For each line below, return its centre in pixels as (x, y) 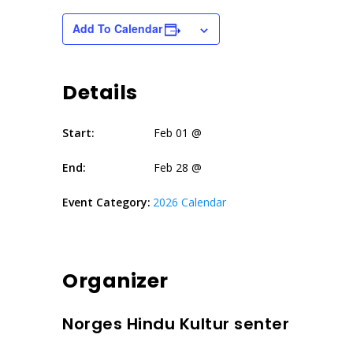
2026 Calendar (189, 202)
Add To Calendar (117, 28)
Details (100, 93)
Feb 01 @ (178, 133)
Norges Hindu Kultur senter (176, 324)
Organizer (115, 281)
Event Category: (106, 202)
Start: (78, 133)
